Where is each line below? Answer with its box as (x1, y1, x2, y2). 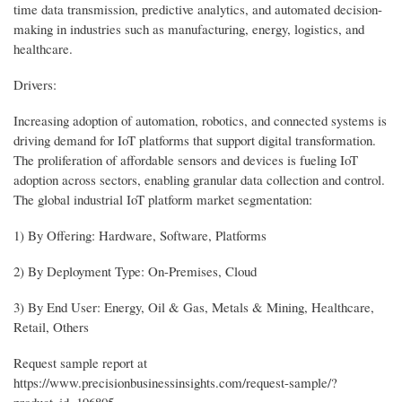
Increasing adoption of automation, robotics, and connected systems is (13, 111, 387, 130)
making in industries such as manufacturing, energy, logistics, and (13, 20, 364, 39)
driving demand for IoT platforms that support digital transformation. (13, 131, 376, 150)
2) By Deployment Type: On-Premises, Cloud (13, 262, 257, 281)
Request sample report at (13, 354, 147, 371)
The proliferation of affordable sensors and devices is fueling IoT (13, 151, 358, 170)
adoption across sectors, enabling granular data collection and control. (13, 170, 385, 189)
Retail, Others (13, 318, 89, 336)
